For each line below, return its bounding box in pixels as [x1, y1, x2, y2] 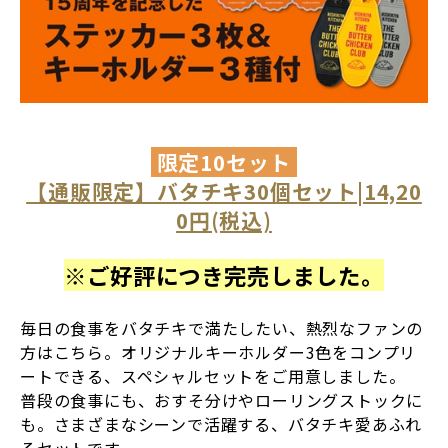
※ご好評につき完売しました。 [64, 259, 384, 292]
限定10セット [150, 147, 298, 178]
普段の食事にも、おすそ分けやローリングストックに [20, 388, 424, 413]
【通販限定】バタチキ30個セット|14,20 [26, 176, 422, 207]
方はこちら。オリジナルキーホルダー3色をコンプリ [20, 340, 417, 365]
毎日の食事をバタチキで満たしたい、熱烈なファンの [20, 316, 424, 341]
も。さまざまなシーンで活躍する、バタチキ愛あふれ [20, 412, 423, 437]
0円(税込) [176, 205, 272, 236]
